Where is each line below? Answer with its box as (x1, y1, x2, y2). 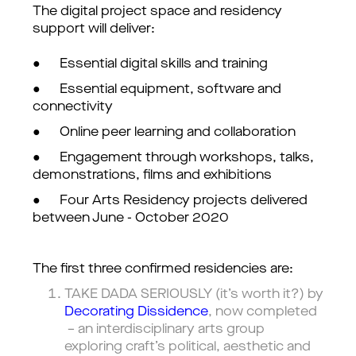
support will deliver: (33, 23, 155, 36)
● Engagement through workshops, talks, (33, 152, 314, 164)
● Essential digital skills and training (33, 58, 268, 71)
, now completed (208, 306, 317, 319)
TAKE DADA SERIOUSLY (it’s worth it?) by (64, 288, 323, 301)
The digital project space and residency (33, 6, 282, 18)
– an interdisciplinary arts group (64, 323, 265, 336)
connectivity (33, 101, 113, 114)
